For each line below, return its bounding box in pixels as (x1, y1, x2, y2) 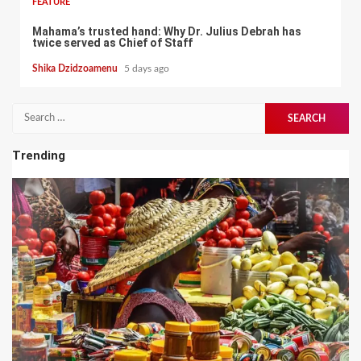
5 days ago (124, 64, 169, 74)
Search (11, 104, 48, 117)
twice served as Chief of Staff (32, 35, 193, 49)
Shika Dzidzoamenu (32, 64, 120, 74)
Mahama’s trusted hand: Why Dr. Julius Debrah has (32, 24, 301, 38)
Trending (12, 148, 65, 164)
